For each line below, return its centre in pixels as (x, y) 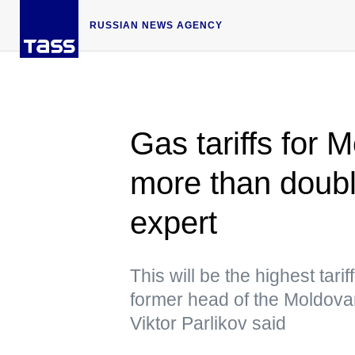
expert (174, 223)
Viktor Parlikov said (208, 323)
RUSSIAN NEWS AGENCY (156, 25)
